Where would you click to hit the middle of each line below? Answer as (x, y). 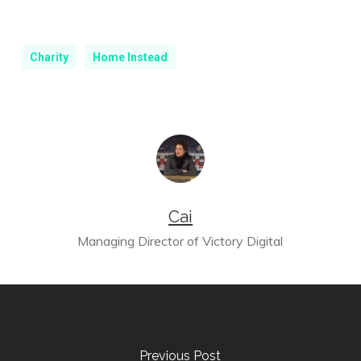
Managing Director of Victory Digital (180, 241)
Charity (49, 58)
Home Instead (130, 58)
